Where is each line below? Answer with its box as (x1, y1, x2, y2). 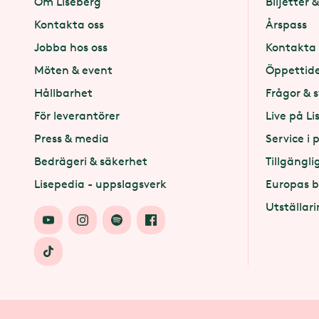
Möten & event (34, 63, 113, 77)
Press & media (34, 132, 109, 145)
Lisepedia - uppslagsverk (34, 177, 167, 191)
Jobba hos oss (34, 41, 108, 54)
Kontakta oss (34, 18, 104, 31)
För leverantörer (34, 109, 120, 122)
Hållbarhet (34, 86, 93, 100)
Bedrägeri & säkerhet (34, 155, 147, 168)
